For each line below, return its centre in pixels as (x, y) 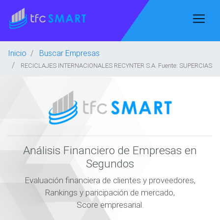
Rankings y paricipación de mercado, (110, 192)
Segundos (110, 164)
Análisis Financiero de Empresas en (110, 150)
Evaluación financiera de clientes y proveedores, (110, 180)
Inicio (17, 53)
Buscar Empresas (69, 53)
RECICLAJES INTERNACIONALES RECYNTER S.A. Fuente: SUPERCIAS (116, 66)
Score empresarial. (110, 205)
